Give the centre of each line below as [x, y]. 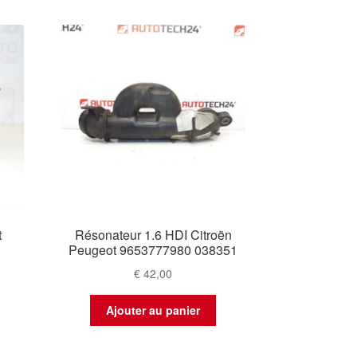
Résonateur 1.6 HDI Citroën [153, 235]
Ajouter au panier [153, 310]
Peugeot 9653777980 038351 [153, 250]
